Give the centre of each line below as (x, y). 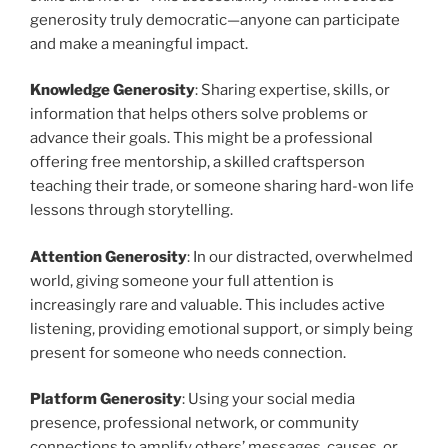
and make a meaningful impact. (139, 43)
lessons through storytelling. (131, 210)
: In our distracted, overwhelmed (300, 256)
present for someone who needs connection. (188, 352)
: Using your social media (268, 399)
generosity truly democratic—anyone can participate (215, 19)
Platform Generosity (106, 399)
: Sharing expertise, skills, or (292, 90)
